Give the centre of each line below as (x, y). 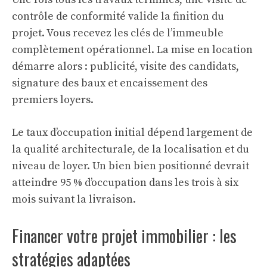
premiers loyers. (53, 100)
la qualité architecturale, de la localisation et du (131, 150)
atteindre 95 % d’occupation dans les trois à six (125, 183)
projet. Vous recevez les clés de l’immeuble (118, 33)
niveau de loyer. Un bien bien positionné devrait (131, 166)
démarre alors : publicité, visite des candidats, (125, 67)
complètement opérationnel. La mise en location (132, 50)
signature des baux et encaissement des (110, 83)
